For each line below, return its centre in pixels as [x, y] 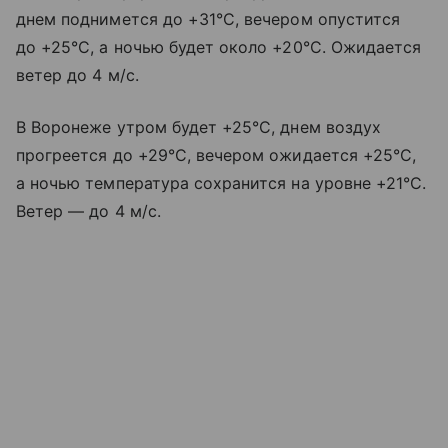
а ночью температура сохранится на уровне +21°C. [221, 182]
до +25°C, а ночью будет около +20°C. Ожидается [219, 46]
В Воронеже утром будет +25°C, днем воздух [198, 126]
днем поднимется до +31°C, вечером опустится [208, 18]
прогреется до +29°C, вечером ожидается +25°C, [216, 154]
